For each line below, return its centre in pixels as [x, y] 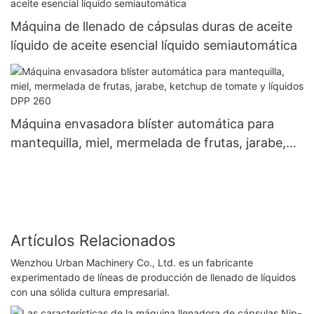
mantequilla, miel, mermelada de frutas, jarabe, [148, 143]
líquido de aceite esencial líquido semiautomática [154, 45]
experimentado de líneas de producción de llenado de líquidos [153, 278]
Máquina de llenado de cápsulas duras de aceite [151, 26]
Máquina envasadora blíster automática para [142, 124]
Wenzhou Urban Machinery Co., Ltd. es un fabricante [132, 263]
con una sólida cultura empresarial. [90, 292]
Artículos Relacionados [93, 240]
